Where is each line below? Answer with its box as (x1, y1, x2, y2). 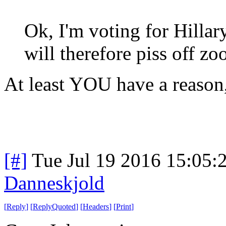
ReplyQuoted (33, 202, 76, 211)
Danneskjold (4, 172, 104, 194)
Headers (83, 202, 109, 211)
